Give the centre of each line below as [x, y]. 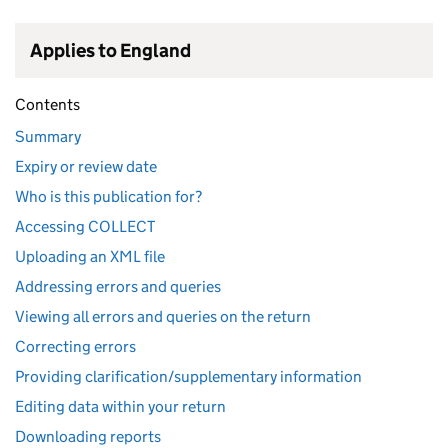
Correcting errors [75, 346]
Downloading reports [88, 436]
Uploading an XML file [90, 256]
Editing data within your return [120, 406]
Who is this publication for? [108, 196]
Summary [48, 136]
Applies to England [110, 50]
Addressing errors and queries [118, 286]
